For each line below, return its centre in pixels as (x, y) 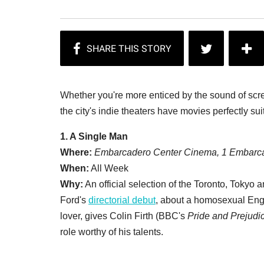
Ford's (74, 200)
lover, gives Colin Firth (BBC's (124, 216)
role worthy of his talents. (112, 232)
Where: (76, 152)
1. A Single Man (94, 136)
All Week (109, 168)
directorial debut (122, 200)
